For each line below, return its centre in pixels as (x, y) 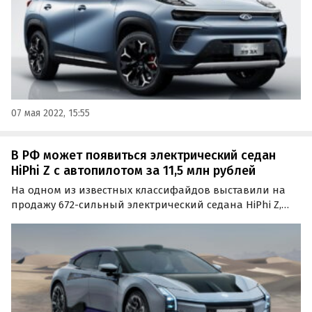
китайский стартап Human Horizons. (103, 234)
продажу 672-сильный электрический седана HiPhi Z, (146, 205)
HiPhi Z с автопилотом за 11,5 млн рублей (133, 170)
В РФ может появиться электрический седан (143, 155)
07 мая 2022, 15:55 (50, 113)
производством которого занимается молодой (132, 220)
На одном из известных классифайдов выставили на (148, 190)
